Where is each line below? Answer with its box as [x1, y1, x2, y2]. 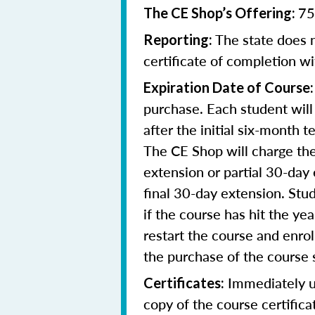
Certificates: [143, 274, 224, 291]
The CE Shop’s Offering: [143, 4, 295, 21]
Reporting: [143, 31, 212, 48]
